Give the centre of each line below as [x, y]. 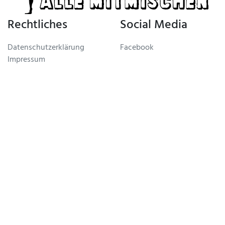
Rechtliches [37, 26]
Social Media [154, 26]
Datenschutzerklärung [46, 48]
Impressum [26, 60]
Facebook [137, 48]
